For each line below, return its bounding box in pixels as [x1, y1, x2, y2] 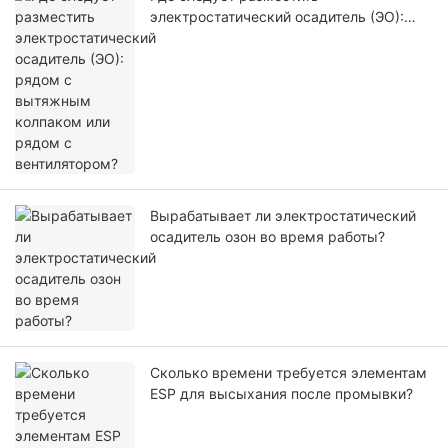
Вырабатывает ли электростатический [150, 207, 416, 225]
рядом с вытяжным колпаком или [150, 29, 386, 47]
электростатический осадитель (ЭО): [150, 8, 404, 26]
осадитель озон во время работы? [150, 228, 385, 246]
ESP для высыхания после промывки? [150, 385, 413, 403]
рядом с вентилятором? [150, 50, 314, 68]
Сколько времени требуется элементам [150, 364, 427, 382]
